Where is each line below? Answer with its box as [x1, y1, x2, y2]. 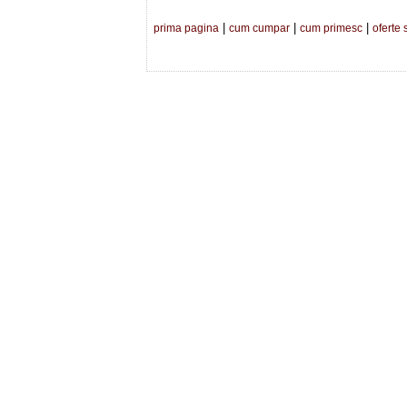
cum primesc [300, 22, 362, 35]
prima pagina [154, 22, 219, 35]
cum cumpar [229, 22, 290, 35]
